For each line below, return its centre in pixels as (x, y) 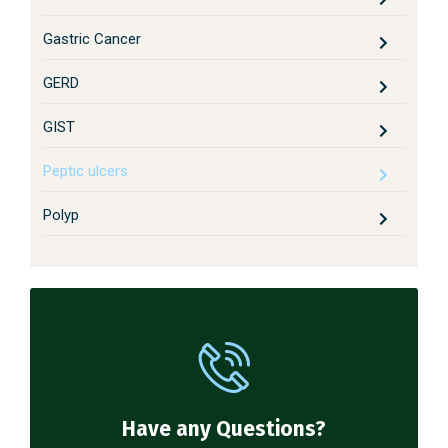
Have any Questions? (224, 428)
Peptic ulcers (85, 170)
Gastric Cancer (92, 38)
